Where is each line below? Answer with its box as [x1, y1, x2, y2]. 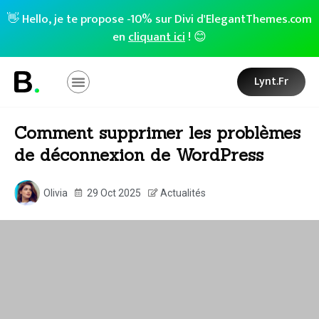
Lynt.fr [254, 72, 289, 91]
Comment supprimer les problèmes [14, 122, 300, 144]
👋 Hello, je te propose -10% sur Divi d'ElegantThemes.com [7, 9, 312, 29]
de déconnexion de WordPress [14, 144, 263, 166]
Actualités [160, 187, 206, 199]
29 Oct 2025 [87, 187, 141, 199]
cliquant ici [128, 27, 185, 47]
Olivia [43, 187, 68, 199]
